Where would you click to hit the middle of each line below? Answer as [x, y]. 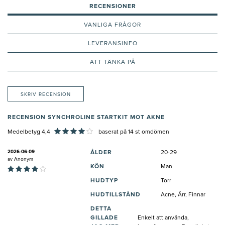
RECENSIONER [113, 6]
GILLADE [104, 218]
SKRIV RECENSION [46, 94]
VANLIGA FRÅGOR [113, 25]
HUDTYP [104, 181]
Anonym [24, 159]
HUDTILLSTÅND [116, 195]
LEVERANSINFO [113, 43]
